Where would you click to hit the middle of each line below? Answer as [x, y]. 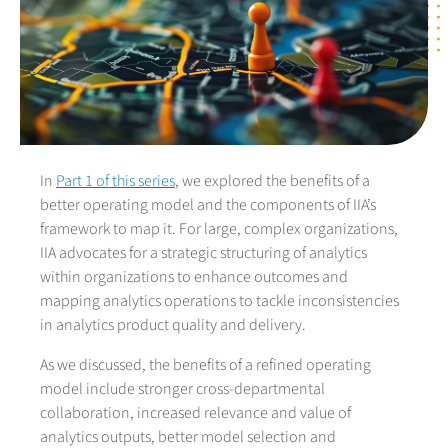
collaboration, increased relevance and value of [195, 413]
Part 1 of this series [115, 181]
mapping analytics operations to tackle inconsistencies [219, 301]
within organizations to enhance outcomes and [194, 277]
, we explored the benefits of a [272, 181]
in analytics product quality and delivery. [173, 325]
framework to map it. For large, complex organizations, [219, 229]
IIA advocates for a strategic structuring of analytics [203, 253]
